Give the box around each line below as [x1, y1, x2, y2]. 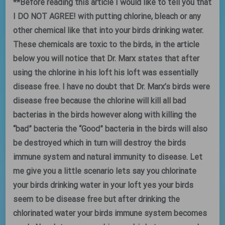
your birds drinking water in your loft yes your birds [13, 180, 194, 190]
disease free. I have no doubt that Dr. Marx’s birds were [13, 82, 210, 91]
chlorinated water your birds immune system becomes [13, 208, 207, 218]
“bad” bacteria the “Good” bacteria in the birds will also [13, 124, 208, 134]
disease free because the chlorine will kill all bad [13, 96, 186, 105]
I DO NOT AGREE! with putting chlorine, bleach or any [13, 12, 201, 21]
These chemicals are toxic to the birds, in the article [13, 40, 200, 49]
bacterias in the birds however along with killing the [13, 110, 197, 120]
